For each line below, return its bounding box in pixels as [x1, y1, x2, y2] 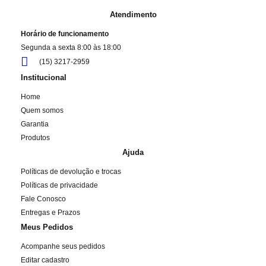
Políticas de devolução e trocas [21, 167, 121, 176]
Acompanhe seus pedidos [21, 242, 105, 251]
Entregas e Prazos [21, 208, 80, 217]
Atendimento [109, 9, 157, 19]
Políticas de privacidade [21, 180, 98, 189]
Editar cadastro [21, 255, 69, 264]
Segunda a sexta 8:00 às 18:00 [21, 43, 121, 52]
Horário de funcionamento [21, 29, 109, 38]
